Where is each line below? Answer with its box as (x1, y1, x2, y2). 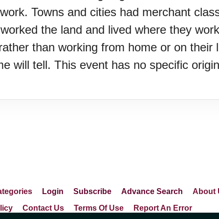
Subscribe (73, 187, 111, 196)
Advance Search (121, 187, 183, 196)
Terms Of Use (74, 204, 124, 212)
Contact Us (22, 204, 64, 212)
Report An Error (133, 204, 192, 212)
